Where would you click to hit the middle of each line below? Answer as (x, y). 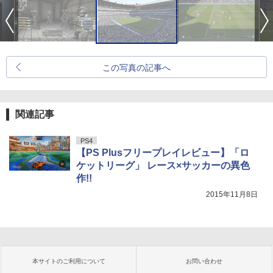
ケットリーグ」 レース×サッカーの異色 (163, 165)
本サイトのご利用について (69, 261)
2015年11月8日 (232, 194)
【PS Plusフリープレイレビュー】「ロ (163, 152)
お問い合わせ (204, 261)
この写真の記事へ (136, 67)
